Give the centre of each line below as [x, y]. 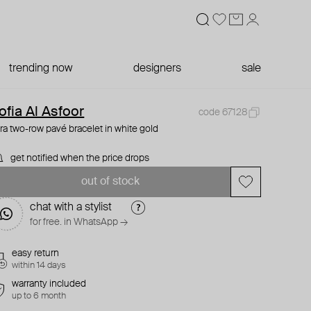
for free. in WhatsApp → [79, 222]
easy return [36, 253]
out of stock [110, 182]
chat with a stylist [71, 208]
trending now [41, 69]
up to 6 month [39, 296]
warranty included [49, 284]
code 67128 [222, 112]
